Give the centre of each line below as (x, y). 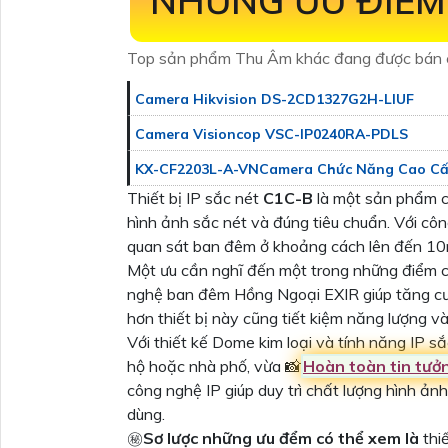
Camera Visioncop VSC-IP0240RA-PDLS (271, 133)
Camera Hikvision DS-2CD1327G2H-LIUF (274, 98)
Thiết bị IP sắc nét (195, 197)
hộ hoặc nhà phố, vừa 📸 (214, 365)
